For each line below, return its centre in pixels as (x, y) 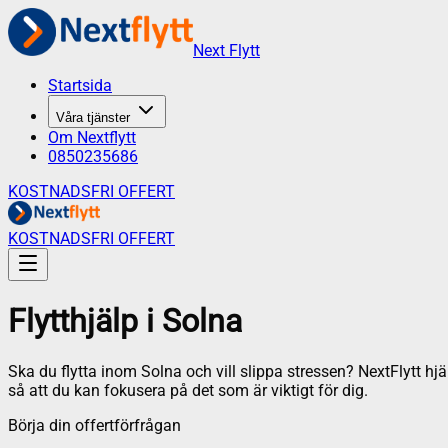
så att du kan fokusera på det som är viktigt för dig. (188, 390)
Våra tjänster (93, 117)
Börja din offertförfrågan (94, 425)
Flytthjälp (73, 321)
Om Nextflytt (92, 137)
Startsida (80, 85)
